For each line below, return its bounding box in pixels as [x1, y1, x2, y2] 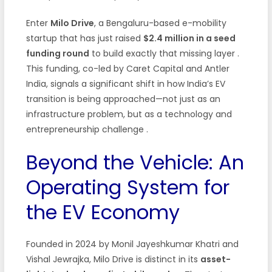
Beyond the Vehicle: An [25, 148, 244, 176]
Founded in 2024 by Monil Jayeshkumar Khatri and [25, 237, 239, 250]
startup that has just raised [25, 32, 143, 44]
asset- [200, 253, 231, 265]
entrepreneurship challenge [25, 123, 146, 135]
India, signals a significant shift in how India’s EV [25, 77, 225, 90]
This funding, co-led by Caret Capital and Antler [25, 62, 229, 75]
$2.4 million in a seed [143, 32, 236, 44]
